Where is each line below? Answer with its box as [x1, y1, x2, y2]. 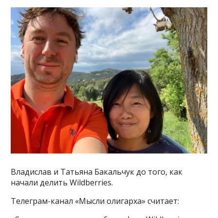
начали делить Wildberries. [11, 177, 113, 188]
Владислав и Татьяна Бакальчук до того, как [11, 166, 183, 178]
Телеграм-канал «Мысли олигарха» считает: [11, 196, 180, 207]
